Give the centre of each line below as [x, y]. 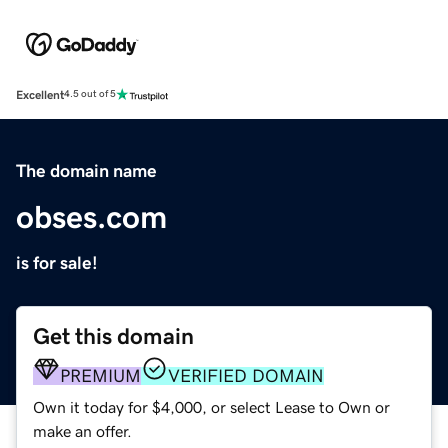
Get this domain [113, 336]
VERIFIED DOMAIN [246, 375]
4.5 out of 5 [90, 94]
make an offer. [82, 430]
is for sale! [57, 262]
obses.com [91, 216]
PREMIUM [100, 375]
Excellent [40, 94]
